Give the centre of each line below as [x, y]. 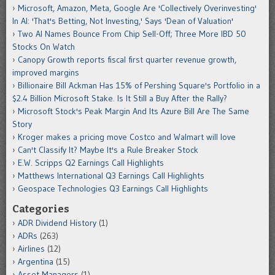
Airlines [31, 249]
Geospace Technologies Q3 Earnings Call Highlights [113, 189]
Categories [41, 209]
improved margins [46, 73]
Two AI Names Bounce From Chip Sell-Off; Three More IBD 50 [132, 34]
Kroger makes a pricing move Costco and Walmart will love [127, 137]
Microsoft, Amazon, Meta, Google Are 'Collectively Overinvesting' [137, 8]
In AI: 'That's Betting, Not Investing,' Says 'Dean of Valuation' [123, 21]
